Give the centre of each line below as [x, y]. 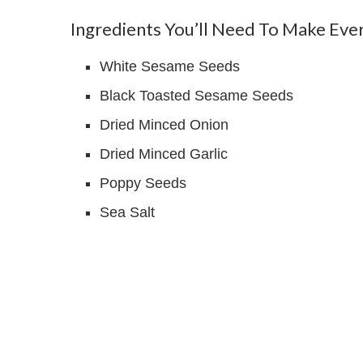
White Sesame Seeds [170, 67]
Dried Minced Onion [164, 125]
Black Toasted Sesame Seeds [196, 96]
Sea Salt [127, 213]
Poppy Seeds [143, 184]
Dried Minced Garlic [164, 154]
